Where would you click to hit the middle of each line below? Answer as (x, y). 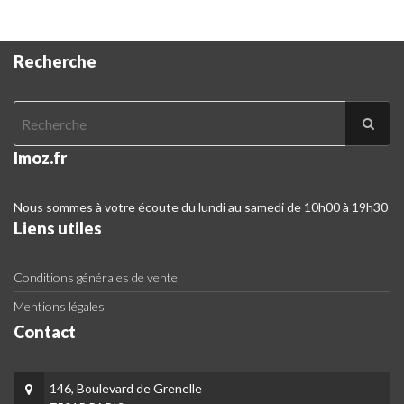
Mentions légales (59, 307)
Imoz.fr (40, 158)
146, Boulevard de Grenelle (126, 389)
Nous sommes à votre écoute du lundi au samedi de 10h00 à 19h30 (201, 207)
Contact (45, 332)
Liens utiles (58, 229)
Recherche (55, 62)
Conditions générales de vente (96, 278)
